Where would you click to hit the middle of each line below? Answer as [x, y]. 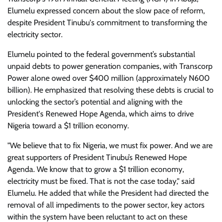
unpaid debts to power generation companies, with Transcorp [110, 66]
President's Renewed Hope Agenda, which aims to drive [101, 114]
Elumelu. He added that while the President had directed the [108, 193]
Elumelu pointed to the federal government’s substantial [101, 55]
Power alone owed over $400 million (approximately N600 [109, 78]
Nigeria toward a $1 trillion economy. [68, 126]
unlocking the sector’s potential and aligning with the [95, 102]
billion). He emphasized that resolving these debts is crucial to [111, 90]
